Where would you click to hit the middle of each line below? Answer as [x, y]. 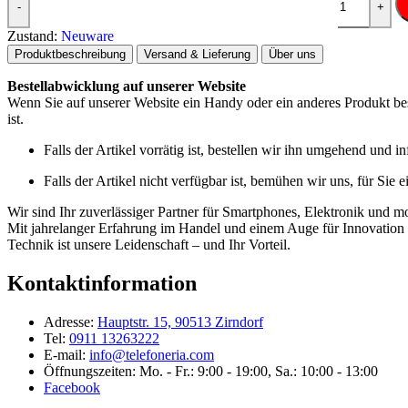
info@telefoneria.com [152, 355]
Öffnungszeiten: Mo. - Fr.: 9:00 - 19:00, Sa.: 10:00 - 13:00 [211, 372]
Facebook [72, 388]
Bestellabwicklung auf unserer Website [127, 87]
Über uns [292, 55]
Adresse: [71, 322]
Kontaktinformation [102, 284]
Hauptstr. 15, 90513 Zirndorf [180, 322]
